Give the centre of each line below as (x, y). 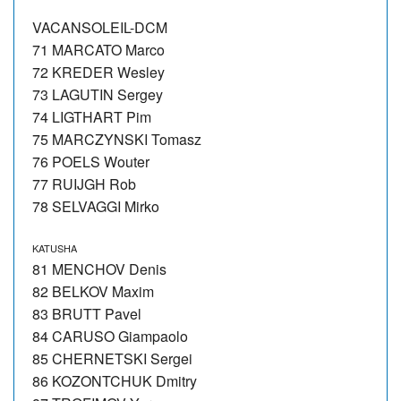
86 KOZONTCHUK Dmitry (115, 380)
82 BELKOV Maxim (93, 291)
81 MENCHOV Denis (99, 269)
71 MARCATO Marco (98, 49)
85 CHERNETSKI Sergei (112, 358)
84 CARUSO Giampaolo (110, 336)
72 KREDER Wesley (98, 72)
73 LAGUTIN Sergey (98, 94)
